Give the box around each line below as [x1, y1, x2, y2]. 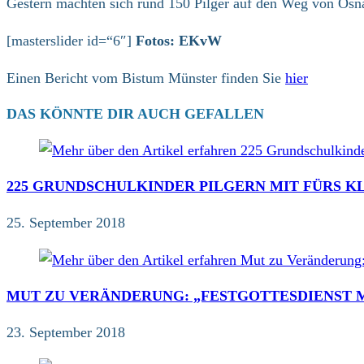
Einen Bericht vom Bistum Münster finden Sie [6, 69, 285, 86]
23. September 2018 [6, 323, 125, 340]
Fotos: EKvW [136, 32, 222, 49]
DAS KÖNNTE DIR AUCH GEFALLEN [6, 105, 264, 122]
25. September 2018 [6, 214, 125, 231]
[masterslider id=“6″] [6, 32, 136, 49]
